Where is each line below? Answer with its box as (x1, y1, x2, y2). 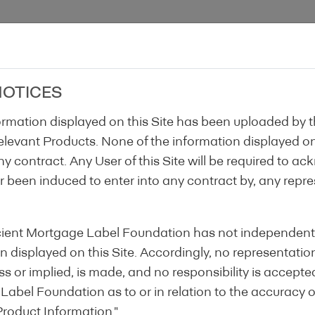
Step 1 (8, 204, 40, 216)
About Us (117, 43, 173, 57)
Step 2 (140, 204, 174, 216)
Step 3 (274, 204, 309, 216)
